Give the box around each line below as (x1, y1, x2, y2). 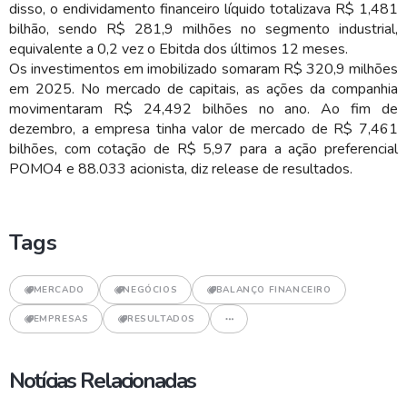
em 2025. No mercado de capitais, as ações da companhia (9, 79, 398, 99)
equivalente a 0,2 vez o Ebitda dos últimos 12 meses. (9, 39, 348, 59)
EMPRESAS (33, 313, 89, 325)
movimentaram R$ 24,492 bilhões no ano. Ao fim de (9, 99, 398, 119)
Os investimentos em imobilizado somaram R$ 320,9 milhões (9, 59, 398, 79)
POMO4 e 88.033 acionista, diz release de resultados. (9, 159, 356, 179)
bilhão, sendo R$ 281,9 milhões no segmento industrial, (9, 19, 398, 39)
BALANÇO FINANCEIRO (215, 283, 332, 296)
